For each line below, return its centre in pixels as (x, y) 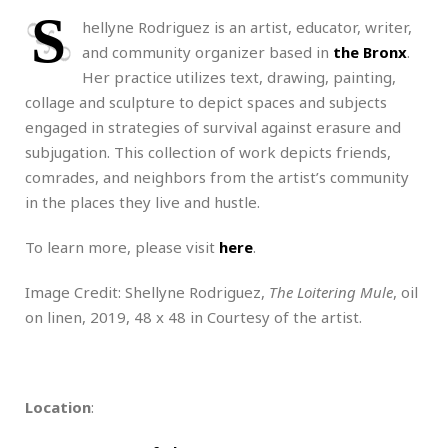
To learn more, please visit (122, 246)
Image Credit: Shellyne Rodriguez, (147, 291)
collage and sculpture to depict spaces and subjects (206, 101)
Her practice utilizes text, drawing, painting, (239, 76)
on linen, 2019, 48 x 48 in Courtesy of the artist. (193, 316)
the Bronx (370, 51)
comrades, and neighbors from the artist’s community (217, 176)
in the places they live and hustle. (142, 201)
